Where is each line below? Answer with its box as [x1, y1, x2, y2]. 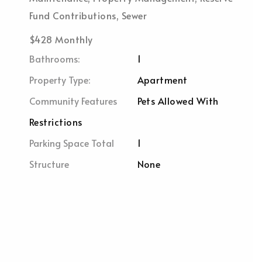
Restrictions [29, 115, 82, 128]
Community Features [29, 94, 117, 107]
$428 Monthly [29, 33, 93, 46]
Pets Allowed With [137, 94, 219, 107]
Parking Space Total [29, 136, 114, 149]
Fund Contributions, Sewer [29, 9, 147, 22]
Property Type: [29, 73, 90, 86]
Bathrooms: [29, 52, 80, 65]
